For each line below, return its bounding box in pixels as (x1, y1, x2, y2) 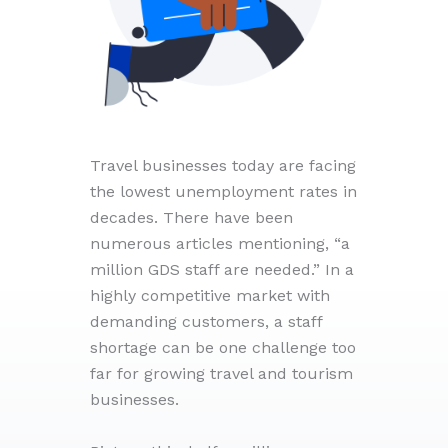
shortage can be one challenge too (90, 337, 356, 357)
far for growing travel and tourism (90, 363, 353, 383)
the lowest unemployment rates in (90, 181, 357, 201)
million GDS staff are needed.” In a (90, 259, 354, 279)
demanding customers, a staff (90, 311, 322, 331)
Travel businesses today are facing (90, 155, 356, 175)
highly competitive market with (90, 285, 330, 305)
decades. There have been (90, 207, 293, 227)
